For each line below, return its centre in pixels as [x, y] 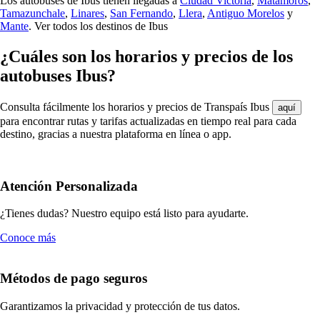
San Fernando [141, 14]
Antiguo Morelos [246, 14]
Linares [87, 14]
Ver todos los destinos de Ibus [101, 26]
